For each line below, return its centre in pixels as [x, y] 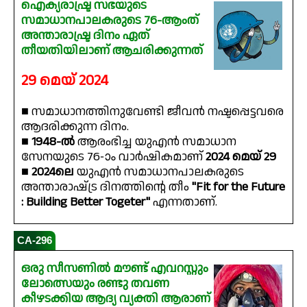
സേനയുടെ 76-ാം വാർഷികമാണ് [113, 157]
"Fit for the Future [238, 187]
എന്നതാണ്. [184, 202]
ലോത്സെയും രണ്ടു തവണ [95, 284]
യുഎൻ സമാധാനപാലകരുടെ [160, 172]
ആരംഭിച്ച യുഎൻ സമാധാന [156, 142]
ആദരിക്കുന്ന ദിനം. [75, 127]
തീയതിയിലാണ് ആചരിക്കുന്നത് [112, 51]
